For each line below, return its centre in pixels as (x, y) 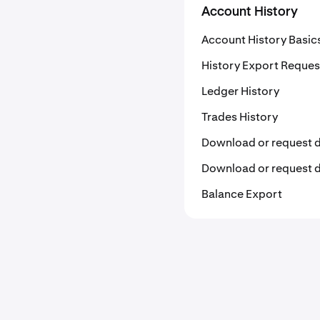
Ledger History (240, 91)
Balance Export (242, 194)
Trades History (240, 117)
